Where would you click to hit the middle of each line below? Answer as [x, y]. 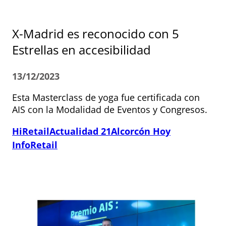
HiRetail [31, 131]
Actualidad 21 [80, 131]
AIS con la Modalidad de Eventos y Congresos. [110, 110]
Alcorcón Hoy [141, 131]
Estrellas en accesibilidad [81, 50]
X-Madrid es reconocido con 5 [96, 34]
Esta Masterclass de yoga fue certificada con [106, 98]
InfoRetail [35, 145]
